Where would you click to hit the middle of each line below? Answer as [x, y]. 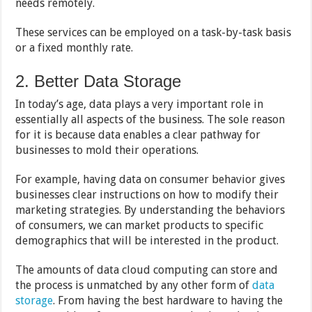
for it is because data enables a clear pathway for [138, 134]
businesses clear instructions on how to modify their [147, 194]
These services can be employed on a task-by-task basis [154, 32]
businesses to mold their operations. [107, 150]
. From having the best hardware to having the [168, 300]
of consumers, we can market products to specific [140, 225]
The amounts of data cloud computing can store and [147, 270]
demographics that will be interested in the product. [147, 240]
